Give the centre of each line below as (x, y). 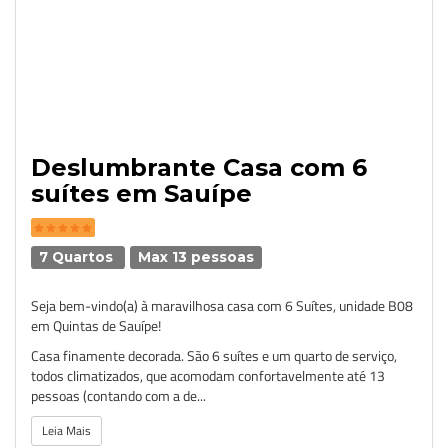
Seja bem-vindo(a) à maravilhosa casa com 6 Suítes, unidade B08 (222, 305)
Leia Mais (66, 430)
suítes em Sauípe (141, 193)
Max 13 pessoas (196, 257)
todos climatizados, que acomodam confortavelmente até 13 (208, 375)
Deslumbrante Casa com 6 (199, 167)
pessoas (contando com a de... (118, 395)
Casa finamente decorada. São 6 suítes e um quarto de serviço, (214, 355)
